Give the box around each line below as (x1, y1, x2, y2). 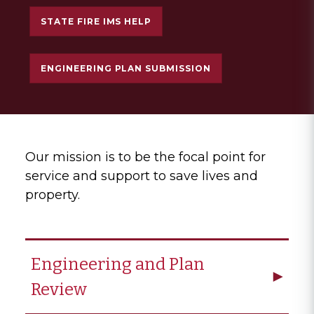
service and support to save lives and (25, 168, 258, 184)
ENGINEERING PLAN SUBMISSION (41, 62, 211, 74)
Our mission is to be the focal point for (25, 149, 266, 165)
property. (25, 186, 80, 203)
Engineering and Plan (31, 254, 205, 274)
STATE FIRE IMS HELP (41, 15, 152, 27)
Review (31, 279, 87, 299)
